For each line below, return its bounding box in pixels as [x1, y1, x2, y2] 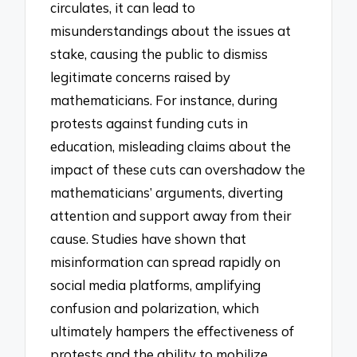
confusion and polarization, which [50, 300, 260, 317]
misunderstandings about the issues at [50, 22, 292, 40]
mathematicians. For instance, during [50, 92, 278, 109]
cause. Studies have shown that [50, 230, 247, 248]
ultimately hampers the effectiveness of [50, 323, 295, 340]
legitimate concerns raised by [50, 69, 231, 86]
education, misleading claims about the [50, 138, 292, 155]
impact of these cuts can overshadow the [50, 161, 306, 178]
